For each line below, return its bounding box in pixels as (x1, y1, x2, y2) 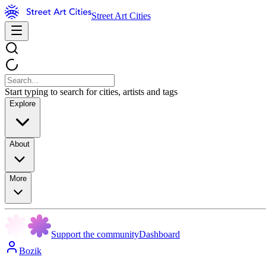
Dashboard (139, 229, 180, 239)
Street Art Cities (91, 11, 151, 21)
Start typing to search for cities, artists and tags (5, 87, 178, 97)
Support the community (51, 229, 139, 239)
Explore (9, 99, 36, 108)
